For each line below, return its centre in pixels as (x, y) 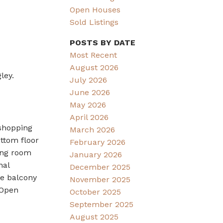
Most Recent (94, 55)
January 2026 (96, 155)
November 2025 (100, 180)
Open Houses (95, 10)
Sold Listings (94, 22)
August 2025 (94, 217)
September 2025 (102, 205)
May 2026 (88, 105)
